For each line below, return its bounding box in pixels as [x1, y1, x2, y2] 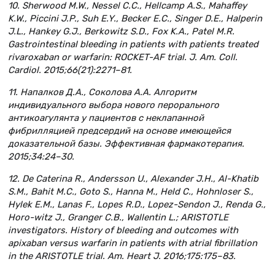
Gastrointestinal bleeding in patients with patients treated [8, 38, 258, 50]
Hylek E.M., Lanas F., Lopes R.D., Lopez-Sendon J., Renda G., [8, 198, 266, 210]
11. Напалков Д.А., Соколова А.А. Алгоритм [8, 86, 196, 98]
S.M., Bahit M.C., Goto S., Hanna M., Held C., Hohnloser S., [8, 185, 254, 197]
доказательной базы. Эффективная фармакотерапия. [8, 137, 244, 149]
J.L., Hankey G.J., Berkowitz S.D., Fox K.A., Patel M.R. [8, 25, 234, 37]
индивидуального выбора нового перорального [8, 99, 219, 110]
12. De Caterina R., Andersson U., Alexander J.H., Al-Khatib [8, 172, 258, 184]
